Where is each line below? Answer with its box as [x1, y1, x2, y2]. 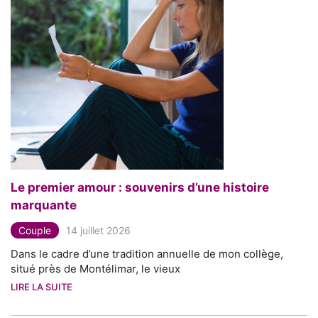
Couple [18, 224, 51, 236]
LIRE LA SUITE [11, 280, 72, 292]
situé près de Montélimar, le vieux [11, 261, 180, 275]
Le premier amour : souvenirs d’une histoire [11, 180, 269, 194]
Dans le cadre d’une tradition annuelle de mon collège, [11, 246, 283, 261]
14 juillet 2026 [66, 224, 131, 236]
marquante [11, 197, 77, 212]
